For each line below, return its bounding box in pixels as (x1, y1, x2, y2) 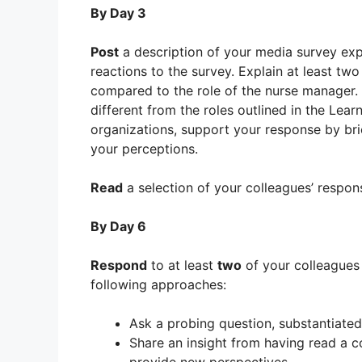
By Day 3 (90, 5, 146, 22)
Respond (90, 257, 147, 274)
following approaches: (90, 276, 226, 293)
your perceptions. (90, 141, 198, 158)
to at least (147, 257, 217, 274)
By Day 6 (90, 218, 146, 235)
